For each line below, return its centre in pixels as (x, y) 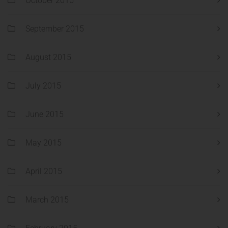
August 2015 (48, 58)
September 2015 (55, 29)
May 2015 (44, 143)
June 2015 (45, 115)
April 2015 (44, 172)
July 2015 (43, 86)
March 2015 (47, 200)
